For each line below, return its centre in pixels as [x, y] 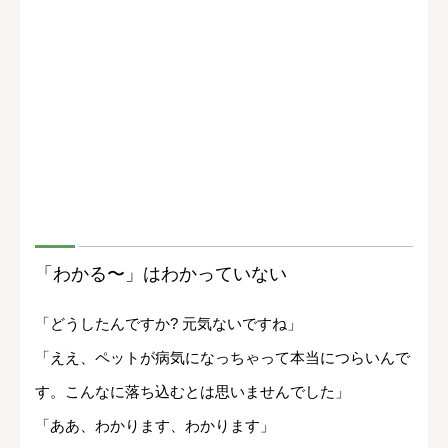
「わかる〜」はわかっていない [161, 273]
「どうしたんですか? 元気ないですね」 [168, 323]
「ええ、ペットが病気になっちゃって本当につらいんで [222, 357]
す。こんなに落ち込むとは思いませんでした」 [192, 391]
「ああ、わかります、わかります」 [155, 425]
